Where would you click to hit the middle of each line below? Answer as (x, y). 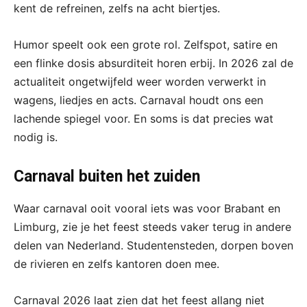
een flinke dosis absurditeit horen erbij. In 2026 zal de (153, 63)
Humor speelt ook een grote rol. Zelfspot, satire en (146, 45)
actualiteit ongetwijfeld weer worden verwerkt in (140, 82)
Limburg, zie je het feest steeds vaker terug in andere (152, 227)
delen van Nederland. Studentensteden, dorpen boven (153, 246)
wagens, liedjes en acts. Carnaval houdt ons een (138, 100)
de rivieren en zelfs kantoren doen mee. (116, 264)
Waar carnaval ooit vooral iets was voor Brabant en (147, 209)
